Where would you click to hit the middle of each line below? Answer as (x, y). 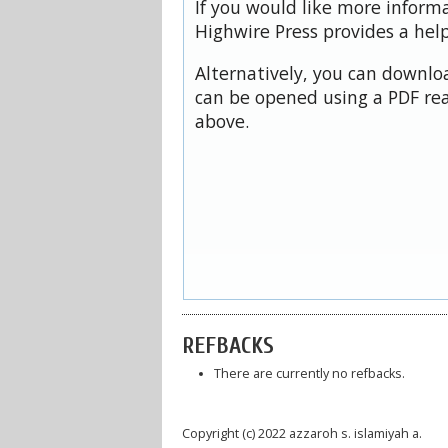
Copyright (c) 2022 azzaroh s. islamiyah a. (302, 434)
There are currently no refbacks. (309, 373)
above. (222, 120)
